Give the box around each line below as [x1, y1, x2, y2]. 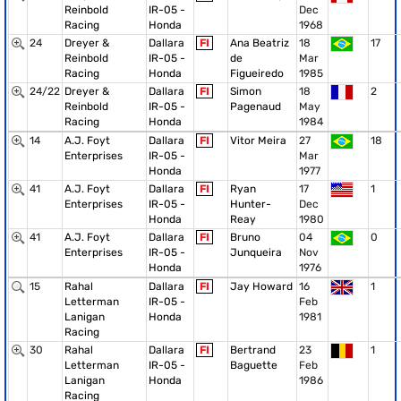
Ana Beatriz [230, 37, 289, 49]
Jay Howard [230, 280, 293, 293]
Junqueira [230, 246, 282, 259]
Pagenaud [230, 100, 281, 113]
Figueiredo [230, 67, 284, 80]
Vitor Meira [230, 134, 286, 147]
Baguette [230, 359, 277, 371]
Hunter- [230, 198, 271, 210]
